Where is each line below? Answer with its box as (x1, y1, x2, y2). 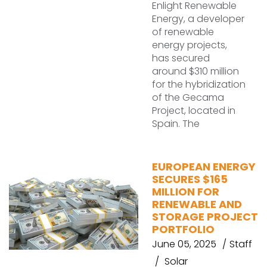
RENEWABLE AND (152, 197, 242, 212)
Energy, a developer (152, 12, 244, 26)
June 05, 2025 (152, 237, 216, 251)
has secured (152, 51, 210, 65)
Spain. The (152, 117, 200, 131)
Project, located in (152, 104, 235, 117)
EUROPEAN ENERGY (152, 159, 256, 174)
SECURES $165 (152, 172, 228, 187)
